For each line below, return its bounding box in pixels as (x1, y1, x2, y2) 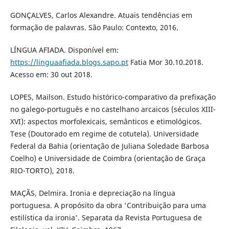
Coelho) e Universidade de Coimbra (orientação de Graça (10, 153, 205, 163)
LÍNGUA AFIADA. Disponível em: (10, 44, 119, 55)
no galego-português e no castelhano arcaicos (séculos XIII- (10, 104, 216, 114)
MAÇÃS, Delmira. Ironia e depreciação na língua (10, 188, 175, 198)
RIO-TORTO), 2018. (10, 165, 75, 175)
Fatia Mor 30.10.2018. (128, 57, 203, 67)
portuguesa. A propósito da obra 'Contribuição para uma (10, 200, 206, 210)
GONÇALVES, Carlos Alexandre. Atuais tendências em (10, 10, 192, 20)
